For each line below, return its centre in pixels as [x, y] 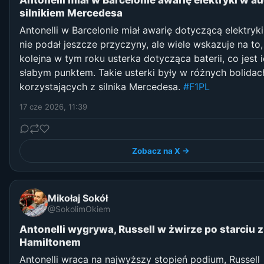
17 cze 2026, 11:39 [53, 107]
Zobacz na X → [161, 151]
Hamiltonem [50, 242]
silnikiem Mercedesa [71, 13]
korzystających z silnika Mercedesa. [101, 87]
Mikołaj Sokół [78, 198]
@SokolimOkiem [79, 209]
